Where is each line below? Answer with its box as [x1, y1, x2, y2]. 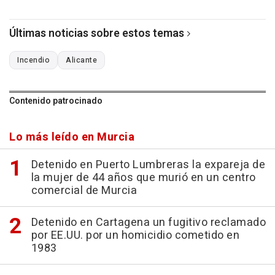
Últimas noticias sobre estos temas [9, 25, 184, 42]
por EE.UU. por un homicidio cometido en [31, 227, 239, 244]
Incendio [17, 55, 50, 66]
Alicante [66, 55, 97, 66]
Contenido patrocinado [9, 95, 103, 108]
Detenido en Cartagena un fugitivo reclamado [31, 214, 266, 231]
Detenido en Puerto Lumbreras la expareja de [31, 157, 265, 174]
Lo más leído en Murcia [9, 129, 134, 146]
